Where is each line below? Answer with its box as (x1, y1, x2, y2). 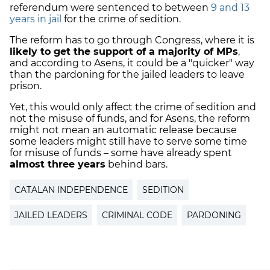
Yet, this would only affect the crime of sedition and (10, 101, 256, 113)
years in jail (10, 13, 64, 25)
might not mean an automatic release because (10, 124, 237, 136)
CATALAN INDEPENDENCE (14, 184, 128, 195)
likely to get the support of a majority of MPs (10, 45, 238, 57)
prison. (10, 80, 42, 92)
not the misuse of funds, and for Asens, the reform (10, 112, 250, 124)
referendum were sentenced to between (10, 1, 211, 13)
